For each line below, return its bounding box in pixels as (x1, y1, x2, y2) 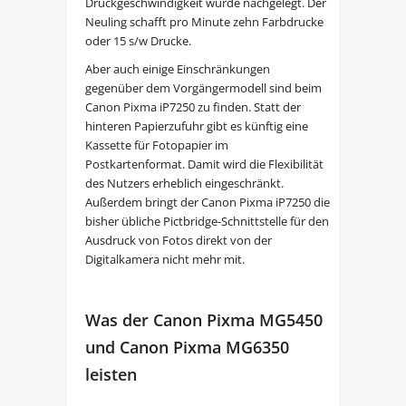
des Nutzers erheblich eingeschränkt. (84, 174, 284, 191)
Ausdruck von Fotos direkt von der (84, 231, 272, 248)
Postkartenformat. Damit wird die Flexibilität (84, 155, 324, 172)
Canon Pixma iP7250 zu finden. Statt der (84, 98, 301, 115)
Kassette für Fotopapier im (84, 136, 228, 153)
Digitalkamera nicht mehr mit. (84, 250, 245, 267)
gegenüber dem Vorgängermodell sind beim (84, 79, 322, 96)
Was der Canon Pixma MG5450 (84, 308, 323, 331)
